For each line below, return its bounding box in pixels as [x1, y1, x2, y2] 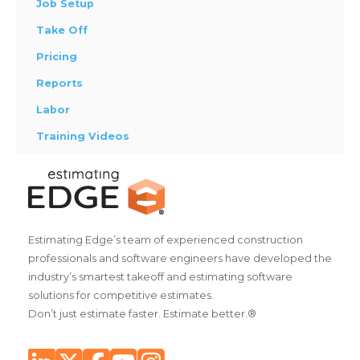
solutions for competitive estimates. [28, 289, 214, 302]
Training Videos [36, 130, 129, 143]
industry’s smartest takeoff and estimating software [28, 271, 292, 284]
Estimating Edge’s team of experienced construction [28, 234, 303, 247]
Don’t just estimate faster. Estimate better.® [28, 308, 256, 321]
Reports [36, 77, 83, 90]
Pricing [36, 51, 77, 63]
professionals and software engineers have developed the [28, 252, 332, 265]
